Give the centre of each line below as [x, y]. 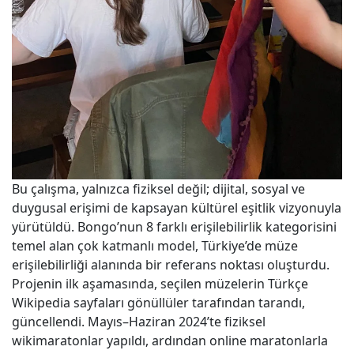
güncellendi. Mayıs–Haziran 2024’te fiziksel [139, 322]
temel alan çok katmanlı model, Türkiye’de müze [155, 246]
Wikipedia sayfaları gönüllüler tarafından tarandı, [158, 303]
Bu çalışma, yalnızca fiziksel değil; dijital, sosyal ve [158, 189]
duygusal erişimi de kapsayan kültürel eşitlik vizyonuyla [177, 208]
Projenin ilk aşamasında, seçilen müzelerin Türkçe [160, 284]
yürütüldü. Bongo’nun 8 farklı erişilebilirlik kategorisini [174, 227]
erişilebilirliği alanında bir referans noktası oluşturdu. [171, 265]
